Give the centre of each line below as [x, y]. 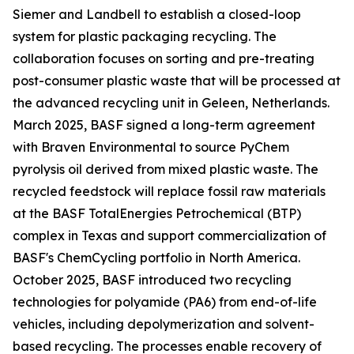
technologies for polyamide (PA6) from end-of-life [165, 302]
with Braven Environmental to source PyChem [151, 147]
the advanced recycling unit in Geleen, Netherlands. [171, 103]
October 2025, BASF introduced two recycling [152, 280]
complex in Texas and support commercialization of [169, 236]
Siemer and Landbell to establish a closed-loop [157, 15]
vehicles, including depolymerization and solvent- [164, 324]
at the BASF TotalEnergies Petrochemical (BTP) [157, 214]
